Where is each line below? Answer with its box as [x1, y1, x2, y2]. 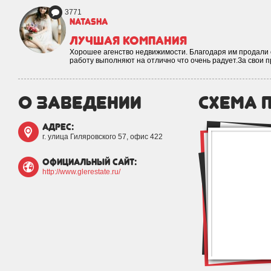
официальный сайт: [42, 157, 137, 168]
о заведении [18, 91, 142, 113]
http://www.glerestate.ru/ [42, 168, 120, 176]
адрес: [42, 122, 74, 132]
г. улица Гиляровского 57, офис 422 [42, 132, 163, 141]
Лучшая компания [70, 33, 187, 48]
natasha [70, 16, 108, 27]
